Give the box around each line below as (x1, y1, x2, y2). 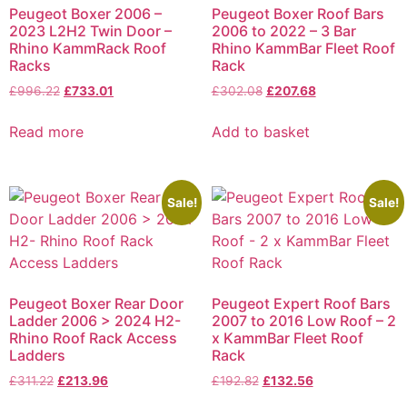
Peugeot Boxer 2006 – (9, 5, 162, 24)
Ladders (9, 346, 65, 365)
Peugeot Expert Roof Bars (211, 294, 391, 313)
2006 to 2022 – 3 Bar (211, 22, 356, 41)
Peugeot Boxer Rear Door (9, 294, 184, 313)
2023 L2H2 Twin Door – (9, 22, 172, 41)
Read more (9, 123, 84, 142)
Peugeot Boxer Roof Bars (211, 5, 384, 24)
